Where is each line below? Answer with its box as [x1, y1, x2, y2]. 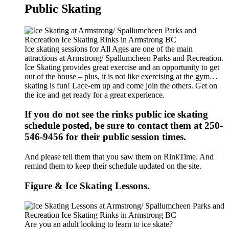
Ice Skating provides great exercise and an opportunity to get [25, 62, 219, 72]
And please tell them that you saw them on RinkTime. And [25, 152, 214, 162]
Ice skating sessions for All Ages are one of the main [25, 44, 193, 53]
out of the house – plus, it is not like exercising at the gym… [25, 72, 218, 81]
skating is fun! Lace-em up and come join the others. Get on [25, 81, 217, 90]
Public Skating [25, 2, 101, 15]
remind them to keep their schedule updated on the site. [25, 162, 201, 171]
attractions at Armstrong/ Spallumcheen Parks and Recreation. [25, 53, 223, 62]
